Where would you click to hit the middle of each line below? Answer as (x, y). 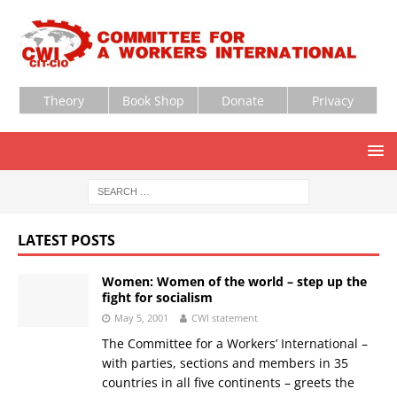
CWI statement (225, 317)
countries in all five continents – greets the (228, 382)
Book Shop (153, 100)
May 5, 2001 (141, 317)
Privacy (332, 100)
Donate (243, 100)
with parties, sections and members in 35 (225, 362)
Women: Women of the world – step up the (234, 281)
